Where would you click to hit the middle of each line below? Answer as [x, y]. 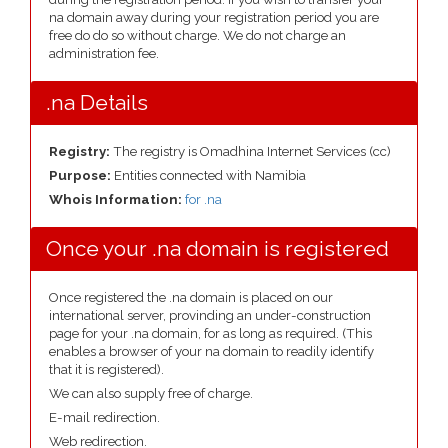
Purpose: [81, 175]
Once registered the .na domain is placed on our [191, 297]
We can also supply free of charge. [151, 393]
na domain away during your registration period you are [214, 17]
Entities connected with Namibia [210, 175]
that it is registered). [106, 369]
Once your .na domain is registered [217, 248]
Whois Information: [117, 199]
